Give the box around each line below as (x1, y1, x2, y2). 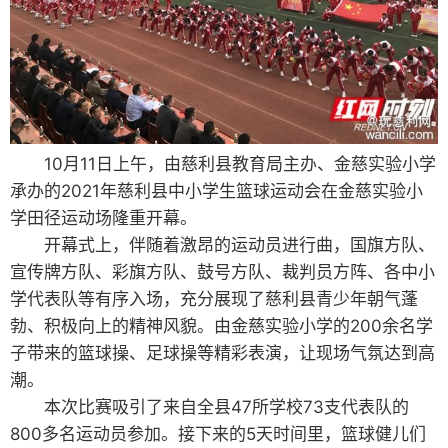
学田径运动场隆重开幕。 (10, 208, 197, 228)
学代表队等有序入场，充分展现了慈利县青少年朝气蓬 (10, 289, 418, 309)
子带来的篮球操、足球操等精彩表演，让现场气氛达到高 (10, 343, 435, 363)
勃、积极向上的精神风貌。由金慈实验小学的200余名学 (10, 316, 433, 336)
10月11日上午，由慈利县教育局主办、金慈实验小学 (10, 154, 436, 174)
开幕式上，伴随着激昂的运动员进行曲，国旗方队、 (10, 235, 435, 255)
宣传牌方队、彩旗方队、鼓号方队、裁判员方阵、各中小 (10, 262, 435, 282)
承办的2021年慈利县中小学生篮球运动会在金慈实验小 (10, 181, 423, 201)
